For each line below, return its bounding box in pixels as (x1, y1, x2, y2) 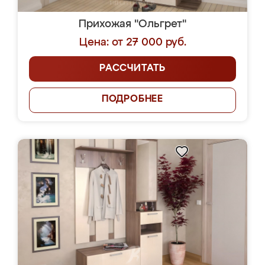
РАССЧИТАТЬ (99, 64, 166, 73)
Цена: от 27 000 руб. (79, 37, 186, 48)
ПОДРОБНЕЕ (101, 95, 164, 104)
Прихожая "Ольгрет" (79, 19, 186, 30)
